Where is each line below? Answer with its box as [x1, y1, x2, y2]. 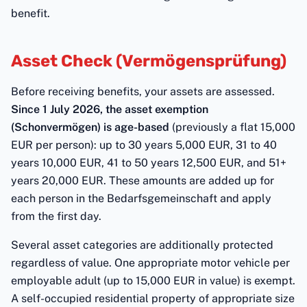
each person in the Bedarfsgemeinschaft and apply [11, 192, 271, 205]
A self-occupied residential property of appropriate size [11, 292, 295, 305]
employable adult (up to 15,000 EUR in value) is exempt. [11, 274, 295, 287]
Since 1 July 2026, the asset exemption [11, 103, 208, 116]
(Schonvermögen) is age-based [11, 121, 169, 134]
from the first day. [11, 210, 101, 223]
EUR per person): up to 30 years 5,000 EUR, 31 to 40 [11, 138, 277, 151]
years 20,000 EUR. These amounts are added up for [11, 174, 274, 187]
